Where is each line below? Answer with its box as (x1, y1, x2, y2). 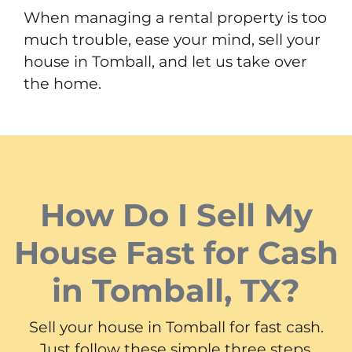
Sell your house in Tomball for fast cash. (28, 317, 324, 336)
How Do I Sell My (39, 195, 313, 234)
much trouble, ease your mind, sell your (24, 29, 321, 49)
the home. (24, 73, 101, 93)
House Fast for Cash (13, 233, 339, 272)
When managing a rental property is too (24, 7, 327, 27)
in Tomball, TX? (52, 270, 300, 310)
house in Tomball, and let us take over (24, 51, 307, 71)
